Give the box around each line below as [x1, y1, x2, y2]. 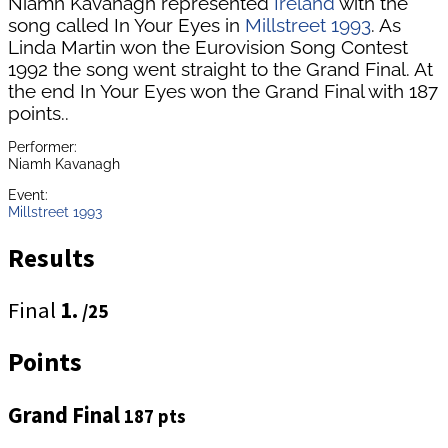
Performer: [8, 137, 77, 155]
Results [8, 241, 95, 274]
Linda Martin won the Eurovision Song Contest [8, 35, 408, 58]
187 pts [124, 404, 186, 428]
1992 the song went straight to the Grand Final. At [8, 57, 433, 80]
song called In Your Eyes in [8, 13, 245, 36]
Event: [8, 186, 48, 204]
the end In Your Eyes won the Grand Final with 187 [8, 79, 438, 102]
